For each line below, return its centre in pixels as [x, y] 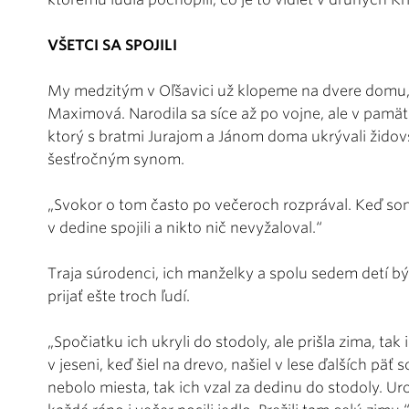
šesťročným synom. [116, 159]
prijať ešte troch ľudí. [119, 296]
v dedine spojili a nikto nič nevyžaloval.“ [185, 227]
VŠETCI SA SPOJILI [112, 45]
